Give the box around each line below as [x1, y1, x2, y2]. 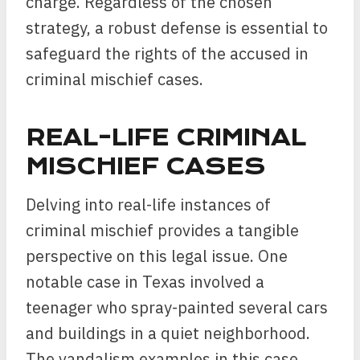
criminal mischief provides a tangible [26, 219, 299, 241]
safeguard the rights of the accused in [26, 43, 309, 64]
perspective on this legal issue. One [26, 245, 288, 267]
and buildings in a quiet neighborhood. [26, 322, 310, 344]
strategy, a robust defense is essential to [26, 17, 328, 39]
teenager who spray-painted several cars [26, 297, 328, 318]
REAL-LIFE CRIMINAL [26, 125, 306, 151]
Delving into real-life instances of [26, 194, 271, 215]
